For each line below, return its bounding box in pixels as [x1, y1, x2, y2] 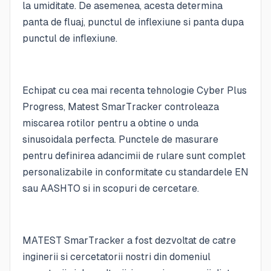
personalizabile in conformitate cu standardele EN [22, 166, 249, 178]
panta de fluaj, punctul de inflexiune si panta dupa [22, 16, 244, 28]
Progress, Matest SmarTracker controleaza [22, 101, 219, 113]
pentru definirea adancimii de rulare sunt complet [22, 150, 246, 162]
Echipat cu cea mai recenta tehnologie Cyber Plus [22, 85, 247, 96]
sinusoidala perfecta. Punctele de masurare [22, 134, 218, 145]
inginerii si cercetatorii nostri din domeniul [22, 251, 211, 263]
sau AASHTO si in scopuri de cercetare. [22, 183, 199, 194]
